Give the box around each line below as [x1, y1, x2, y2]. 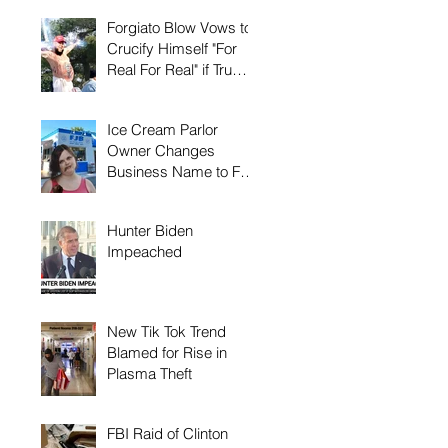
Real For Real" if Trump [107, 60, 254, 80]
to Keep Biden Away [107, 182, 241, 202]
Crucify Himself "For [107, 39, 237, 59]
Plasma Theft [107, 364, 192, 384]
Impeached [107, 242, 182, 262]
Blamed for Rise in [107, 343, 227, 363]
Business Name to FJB [107, 161, 258, 181]
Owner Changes [107, 140, 215, 160]
